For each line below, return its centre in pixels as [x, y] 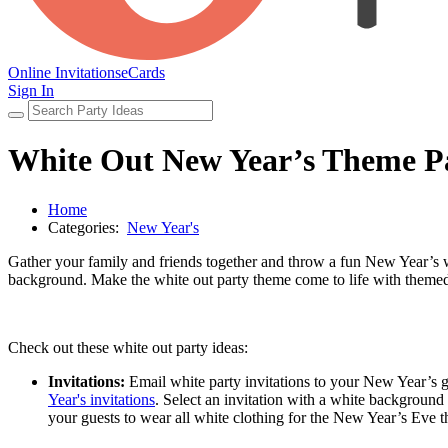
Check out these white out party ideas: [128, 347]
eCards [143, 72]
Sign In [31, 90]
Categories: [87, 227]
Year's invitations [101, 399]
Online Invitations [64, 72]
